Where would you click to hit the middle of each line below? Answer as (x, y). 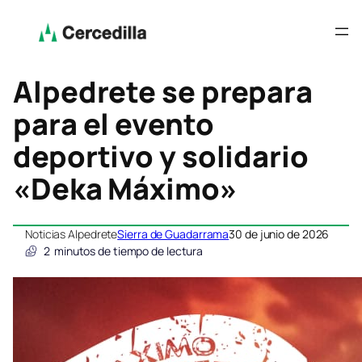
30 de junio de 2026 (279, 234)
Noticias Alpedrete (72, 234)
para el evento (114, 124)
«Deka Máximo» (125, 189)
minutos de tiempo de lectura (128, 251)
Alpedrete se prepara (163, 92)
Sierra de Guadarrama (173, 234)
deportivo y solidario (161, 157)
